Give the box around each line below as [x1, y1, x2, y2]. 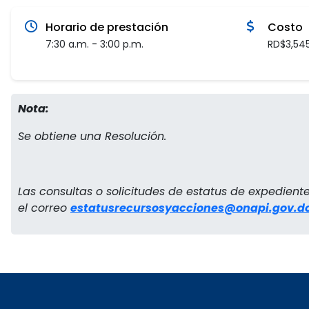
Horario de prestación [46, 19, 168, 35]
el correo [18, 200, 70, 216]
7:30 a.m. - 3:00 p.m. [46, 37, 143, 51]
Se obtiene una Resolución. [18, 128, 166, 144]
